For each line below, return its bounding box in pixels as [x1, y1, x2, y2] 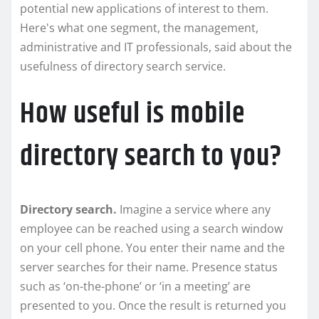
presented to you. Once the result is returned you [20, 298, 286, 314]
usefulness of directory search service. [20, 58, 226, 75]
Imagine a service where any [120, 202, 271, 218]
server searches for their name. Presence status [20, 259, 278, 276]
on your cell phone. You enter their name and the [20, 240, 285, 256]
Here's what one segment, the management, [20, 20, 258, 36]
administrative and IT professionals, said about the [20, 39, 292, 56]
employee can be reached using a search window [20, 221, 283, 237]
